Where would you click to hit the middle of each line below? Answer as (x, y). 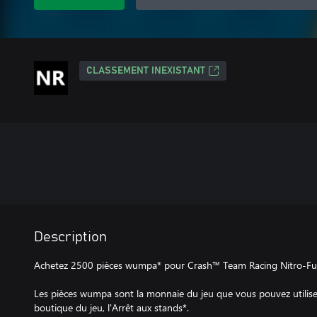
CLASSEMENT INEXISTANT (146, 71)
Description (70, 237)
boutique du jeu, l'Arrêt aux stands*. (111, 307)
